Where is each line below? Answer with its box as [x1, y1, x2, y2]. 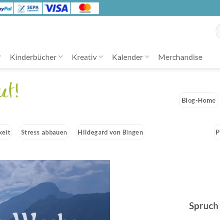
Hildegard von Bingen [78, 128, 143, 137]
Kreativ [71, 52, 97, 62]
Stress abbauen [21, 128, 67, 137]
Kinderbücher [9, 52, 56, 62]
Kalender [111, 52, 143, 62]
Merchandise [158, 52, 203, 62]
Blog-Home [182, 96, 216, 105]
